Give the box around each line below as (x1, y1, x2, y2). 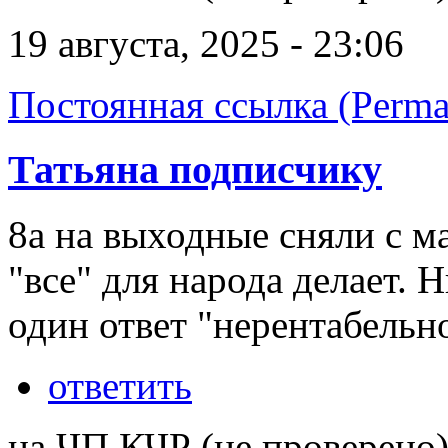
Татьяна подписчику (8, 146, 382, 192)
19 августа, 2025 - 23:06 (8, 22, 404, 66)
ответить (48, 363, 192, 407)
